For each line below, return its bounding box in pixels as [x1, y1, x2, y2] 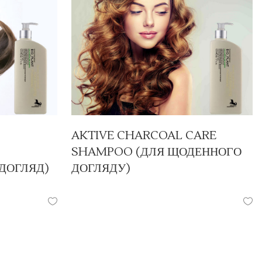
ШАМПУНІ [132, 181, 175, 191]
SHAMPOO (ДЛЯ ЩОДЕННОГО [71, 144, 242, 160]
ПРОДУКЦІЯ [71, 181, 122, 191]
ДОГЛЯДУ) [71, 161, 130, 177]
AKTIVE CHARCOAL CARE [71, 128, 216, 144]
